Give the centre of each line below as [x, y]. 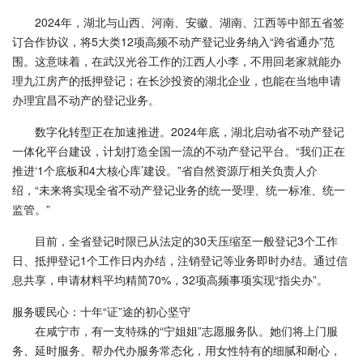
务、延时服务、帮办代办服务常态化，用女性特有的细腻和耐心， [177, 350]
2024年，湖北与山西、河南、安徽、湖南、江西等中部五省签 [190, 22]
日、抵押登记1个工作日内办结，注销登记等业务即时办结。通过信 [180, 260]
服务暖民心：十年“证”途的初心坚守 [101, 311]
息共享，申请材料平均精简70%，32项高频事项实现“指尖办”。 [170, 280]
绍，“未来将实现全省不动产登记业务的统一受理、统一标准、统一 [179, 190]
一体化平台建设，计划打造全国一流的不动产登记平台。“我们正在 [179, 151]
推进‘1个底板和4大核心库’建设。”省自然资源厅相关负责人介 [165, 170]
